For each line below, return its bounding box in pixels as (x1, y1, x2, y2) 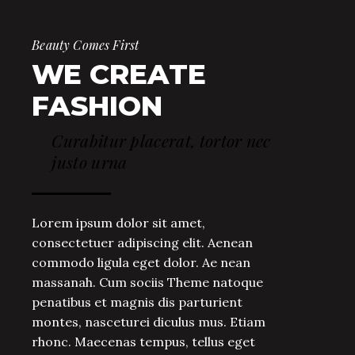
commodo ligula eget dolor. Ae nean (32, 254, 251, 271)
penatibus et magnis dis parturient (32, 294, 243, 311)
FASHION (32, 89, 163, 124)
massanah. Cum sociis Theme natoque (32, 274, 264, 291)
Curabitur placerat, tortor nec (52, 129, 271, 152)
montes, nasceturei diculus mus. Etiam (32, 314, 266, 330)
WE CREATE (32, 57, 207, 92)
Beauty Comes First (32, 36, 139, 54)
